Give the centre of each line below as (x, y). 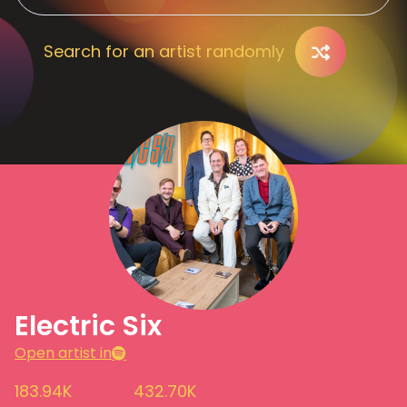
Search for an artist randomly (164, 51)
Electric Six (88, 326)
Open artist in (63, 353)
